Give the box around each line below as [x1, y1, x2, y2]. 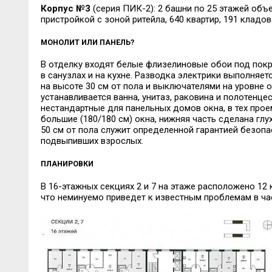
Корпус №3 [40, 2, 90, 14]
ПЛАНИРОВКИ [40, 159, 93, 169]
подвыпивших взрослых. [40, 135, 143, 147]
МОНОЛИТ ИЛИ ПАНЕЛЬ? [40, 37, 134, 47]
